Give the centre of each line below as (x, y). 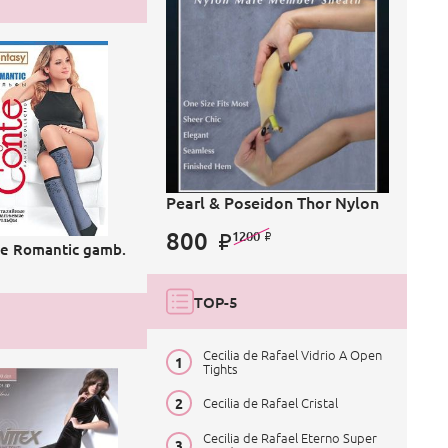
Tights (220, 368)
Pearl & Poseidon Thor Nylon (272, 202)
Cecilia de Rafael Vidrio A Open (292, 354)
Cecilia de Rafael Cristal (270, 403)
